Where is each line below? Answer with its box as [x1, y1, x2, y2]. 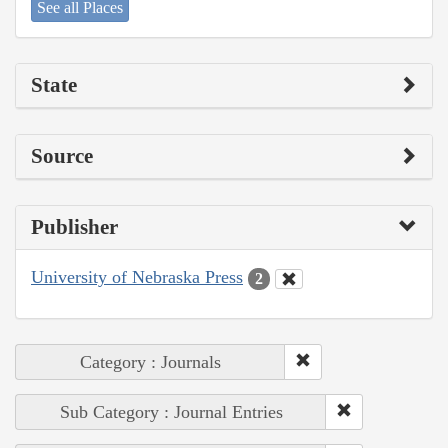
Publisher [31, 215, 118, 240]
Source [31, 144, 93, 169]
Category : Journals [80, 351, 221, 372]
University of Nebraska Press [31, 267, 243, 288]
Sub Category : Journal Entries [59, 401, 283, 422]
